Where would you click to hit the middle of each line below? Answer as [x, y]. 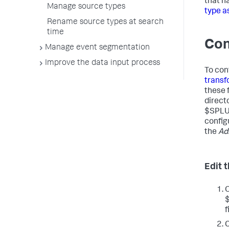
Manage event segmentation [97, 48]
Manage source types [86, 7]
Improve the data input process [102, 63]
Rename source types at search [105, 22]
